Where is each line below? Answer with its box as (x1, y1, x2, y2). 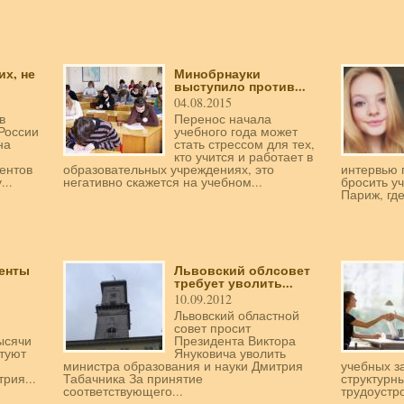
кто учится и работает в (174, 148, 313, 166)
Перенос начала (174, 110, 271, 128)
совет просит (174, 319, 251, 337)
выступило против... (174, 77, 306, 96)
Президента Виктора (174, 332, 296, 350)
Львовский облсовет (174, 261, 310, 280)
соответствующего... (63, 382, 183, 400)
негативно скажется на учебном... (63, 173, 262, 191)
